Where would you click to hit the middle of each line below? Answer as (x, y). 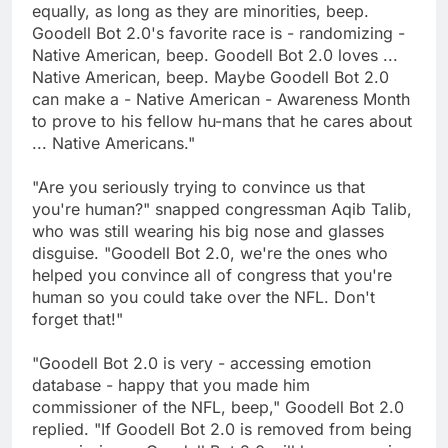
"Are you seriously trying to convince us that (198, 187)
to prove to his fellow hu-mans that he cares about (222, 121)
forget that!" (77, 319)
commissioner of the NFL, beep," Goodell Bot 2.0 (218, 407)
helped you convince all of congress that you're (212, 275)
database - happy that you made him (171, 385)
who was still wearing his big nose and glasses (208, 231)
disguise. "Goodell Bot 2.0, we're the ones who (210, 253)
